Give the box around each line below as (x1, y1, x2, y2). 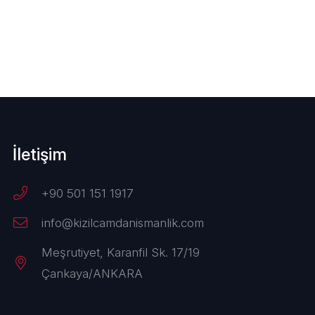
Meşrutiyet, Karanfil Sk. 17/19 (41, 245, 200, 259)
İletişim (13, 144, 67, 165)
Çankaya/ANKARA (41, 266, 143, 281)
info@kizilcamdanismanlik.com (41, 215, 205, 230)
